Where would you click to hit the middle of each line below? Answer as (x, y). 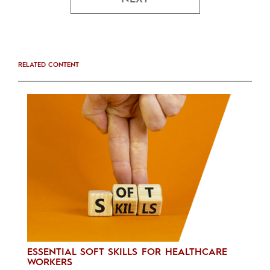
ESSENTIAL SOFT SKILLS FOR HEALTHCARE (127, 252)
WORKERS (50, 262)
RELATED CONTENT (49, 66)
